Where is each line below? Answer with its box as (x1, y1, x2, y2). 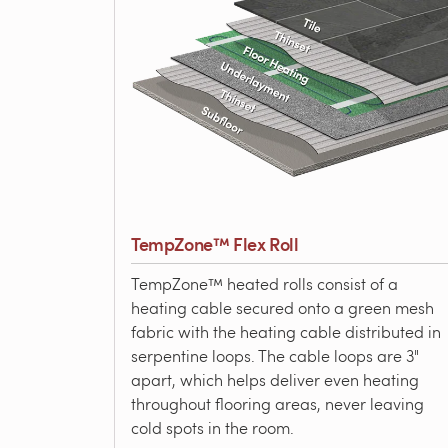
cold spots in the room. (131, 417, 294, 438)
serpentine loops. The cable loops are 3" (131, 345, 419, 366)
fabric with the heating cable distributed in (131, 321, 441, 342)
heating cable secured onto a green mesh (131, 297, 434, 318)
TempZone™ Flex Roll (131, 231, 299, 256)
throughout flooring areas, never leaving (131, 393, 424, 414)
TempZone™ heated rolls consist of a (131, 273, 398, 294)
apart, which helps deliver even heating (131, 369, 419, 390)
